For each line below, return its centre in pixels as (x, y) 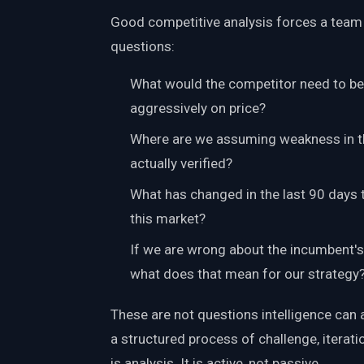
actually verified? (181, 163)
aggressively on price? (198, 108)
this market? (168, 218)
